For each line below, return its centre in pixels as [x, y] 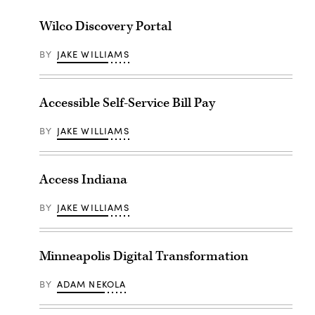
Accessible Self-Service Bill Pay [127, 103]
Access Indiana [83, 180]
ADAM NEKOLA [91, 284]
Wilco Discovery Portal [105, 27]
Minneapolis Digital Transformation [144, 257]
